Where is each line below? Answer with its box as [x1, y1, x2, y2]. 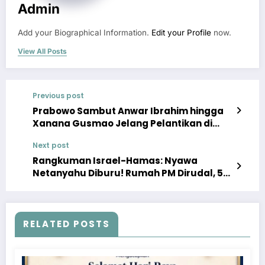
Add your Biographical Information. [18, 27, 151, 37]
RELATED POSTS [23, 217, 110, 230]
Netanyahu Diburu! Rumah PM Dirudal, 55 [33, 166, 229, 179]
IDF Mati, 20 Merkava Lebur [33, 179, 159, 192]
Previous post [33, 90, 84, 101]
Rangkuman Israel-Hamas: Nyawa [33, 154, 198, 167]
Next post [33, 140, 69, 150]
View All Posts [18, 46, 67, 56]
